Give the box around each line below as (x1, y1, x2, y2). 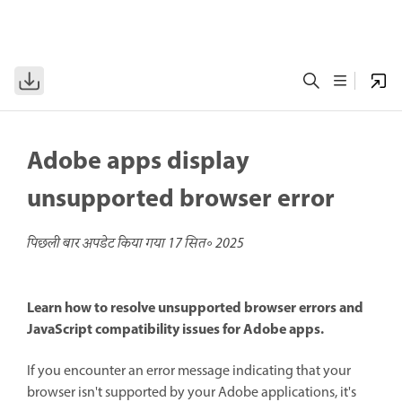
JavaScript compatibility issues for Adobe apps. (27, 319, 324, 343)
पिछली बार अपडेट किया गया (27, 233, 168, 255)
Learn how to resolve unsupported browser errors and (27, 297, 363, 321)
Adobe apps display (27, 142, 249, 183)
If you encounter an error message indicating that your (27, 360, 351, 382)
